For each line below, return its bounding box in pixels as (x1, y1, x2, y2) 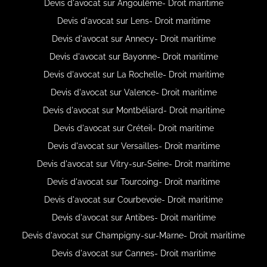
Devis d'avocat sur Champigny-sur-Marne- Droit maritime (22, 230, 245, 240)
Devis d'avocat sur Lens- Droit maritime (57, 15, 210, 26)
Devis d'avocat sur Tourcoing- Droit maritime (47, 176, 220, 187)
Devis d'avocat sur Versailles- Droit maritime (47, 141, 220, 151)
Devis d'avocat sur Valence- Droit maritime (50, 87, 217, 97)
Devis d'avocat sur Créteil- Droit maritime (53, 123, 214, 133)
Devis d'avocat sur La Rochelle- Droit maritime (43, 69, 224, 79)
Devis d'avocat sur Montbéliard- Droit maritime (42, 105, 225, 115)
